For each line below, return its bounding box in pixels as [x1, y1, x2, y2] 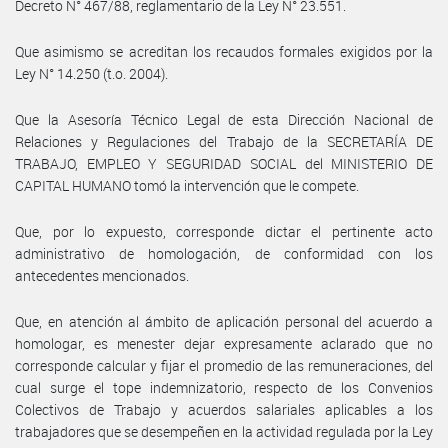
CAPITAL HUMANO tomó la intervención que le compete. [15, 175, 359, 195]
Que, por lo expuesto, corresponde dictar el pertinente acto [15, 221, 433, 241]
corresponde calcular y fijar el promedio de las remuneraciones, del [15, 355, 433, 375]
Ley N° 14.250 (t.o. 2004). [15, 63, 168, 83]
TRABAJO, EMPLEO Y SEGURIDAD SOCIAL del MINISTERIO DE [15, 153, 433, 173]
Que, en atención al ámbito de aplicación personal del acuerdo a [15, 311, 433, 331]
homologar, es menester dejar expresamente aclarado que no [15, 333, 433, 353]
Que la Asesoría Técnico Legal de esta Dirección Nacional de [15, 109, 433, 129]
